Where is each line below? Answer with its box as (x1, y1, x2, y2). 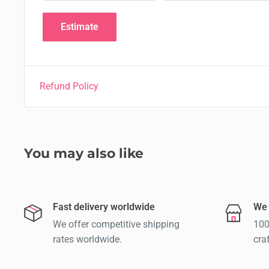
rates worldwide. (53, 233, 122, 245)
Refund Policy (40, 80, 98, 92)
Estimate (61, 20, 98, 32)
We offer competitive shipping (53, 218, 180, 230)
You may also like (24, 145, 144, 162)
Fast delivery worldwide (53, 201, 155, 213)
